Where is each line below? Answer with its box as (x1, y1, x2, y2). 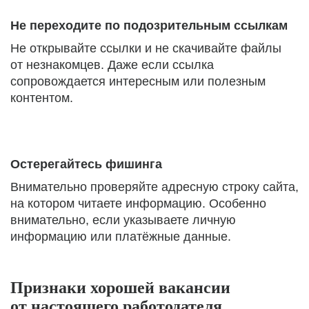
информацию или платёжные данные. (10, 230, 231, 243)
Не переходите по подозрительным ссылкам (10, 19, 288, 32)
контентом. (10, 91, 73, 105)
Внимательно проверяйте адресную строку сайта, (10, 180, 299, 194)
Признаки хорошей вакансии (10, 279, 230, 297)
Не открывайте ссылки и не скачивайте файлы (10, 41, 281, 55)
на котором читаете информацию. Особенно (10, 197, 266, 210)
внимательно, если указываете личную (10, 213, 236, 227)
